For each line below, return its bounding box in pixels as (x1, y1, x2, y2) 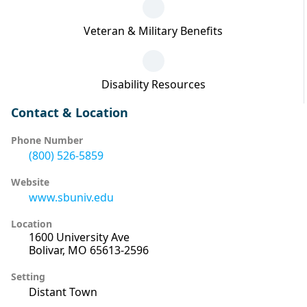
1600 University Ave (29, 229, 130, 245)
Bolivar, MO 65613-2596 (29, 242, 149, 258)
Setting (11, 269, 45, 283)
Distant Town (29, 284, 97, 299)
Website (11, 175, 49, 188)
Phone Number (11, 133, 83, 147)
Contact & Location (11, 103, 128, 121)
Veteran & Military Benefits (84, 23, 223, 38)
